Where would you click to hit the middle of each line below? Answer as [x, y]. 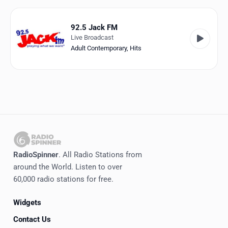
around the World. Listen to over [68, 167]
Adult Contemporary [99, 48]
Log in [12, 117]
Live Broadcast [92, 38]
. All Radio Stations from [100, 155]
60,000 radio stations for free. [63, 179]
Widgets [27, 202]
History [15, 94]
